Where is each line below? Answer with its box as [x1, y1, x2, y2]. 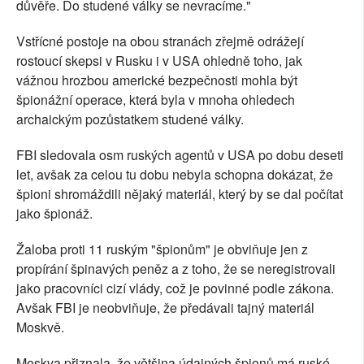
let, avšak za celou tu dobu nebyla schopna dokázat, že [16, 165, 333, 184]
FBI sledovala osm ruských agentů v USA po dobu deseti [16, 145, 344, 164]
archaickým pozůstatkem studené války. [16, 110, 244, 128]
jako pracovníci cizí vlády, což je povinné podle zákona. [16, 279, 334, 297]
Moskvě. [16, 318, 64, 336]
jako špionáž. [16, 204, 93, 223]
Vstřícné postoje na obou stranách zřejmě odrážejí [16, 32, 304, 50]
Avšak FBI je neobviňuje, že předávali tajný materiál [16, 298, 314, 317]
